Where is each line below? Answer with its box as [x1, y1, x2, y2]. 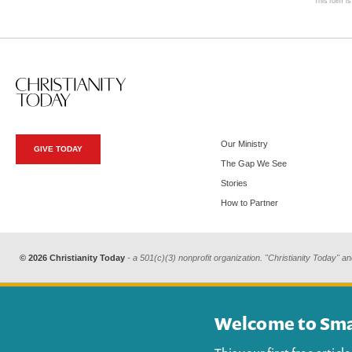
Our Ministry [220, 139, 268, 149]
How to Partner [220, 198, 278, 208]
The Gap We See [220, 159, 287, 169]
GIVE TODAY [34, 145, 82, 154]
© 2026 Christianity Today [20, 253, 125, 263]
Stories [220, 178, 247, 189]
